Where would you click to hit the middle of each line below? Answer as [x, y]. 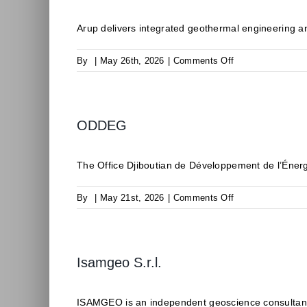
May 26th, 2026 [132, 61]
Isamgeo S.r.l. [119, 262]
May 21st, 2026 [132, 198]
